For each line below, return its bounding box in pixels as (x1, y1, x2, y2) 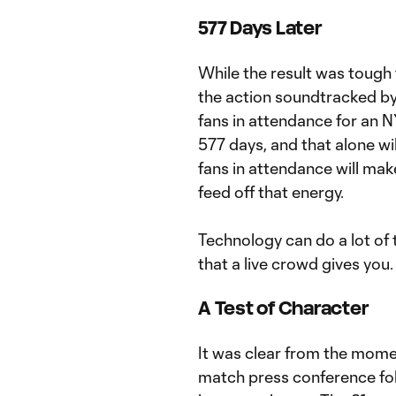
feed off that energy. (198, 182, 344, 202)
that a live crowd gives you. (198, 254, 393, 273)
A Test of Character (198, 298, 369, 318)
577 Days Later (198, 18, 322, 38)
